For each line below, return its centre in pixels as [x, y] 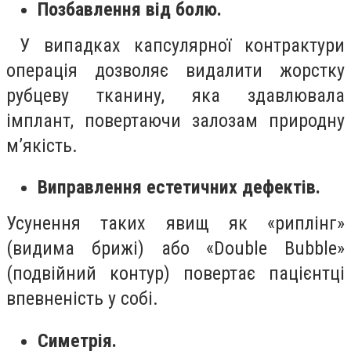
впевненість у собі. [87, 299]
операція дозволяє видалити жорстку [175, 70]
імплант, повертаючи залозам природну [175, 120]
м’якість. [44, 145]
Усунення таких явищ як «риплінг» [175, 224]
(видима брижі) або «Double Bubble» [175, 249]
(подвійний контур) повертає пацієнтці [175, 274]
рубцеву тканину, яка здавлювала [175, 95]
